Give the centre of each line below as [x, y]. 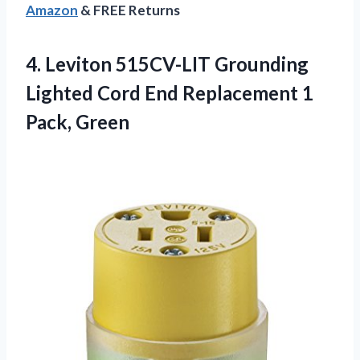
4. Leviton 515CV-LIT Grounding [167, 64]
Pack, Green [78, 122]
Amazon [52, 10]
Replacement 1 [248, 93]
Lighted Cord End [104, 93]
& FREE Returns [129, 10]
